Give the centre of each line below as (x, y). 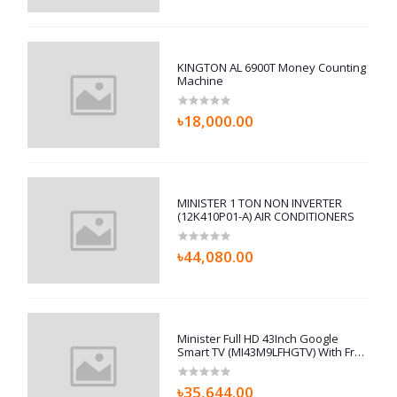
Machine (201, 81)
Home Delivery (217, 366)
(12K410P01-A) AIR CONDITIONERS (266, 217)
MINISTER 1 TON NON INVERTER (260, 203)
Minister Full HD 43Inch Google (258, 339)
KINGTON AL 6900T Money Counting (272, 68)
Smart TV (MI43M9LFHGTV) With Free (273, 352)
